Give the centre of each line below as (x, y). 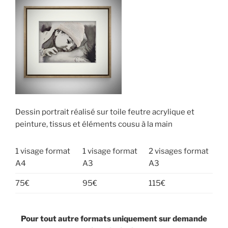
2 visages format (178, 151)
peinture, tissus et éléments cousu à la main (94, 124)
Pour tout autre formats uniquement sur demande (114, 219)
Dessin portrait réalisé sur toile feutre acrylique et (105, 112)
